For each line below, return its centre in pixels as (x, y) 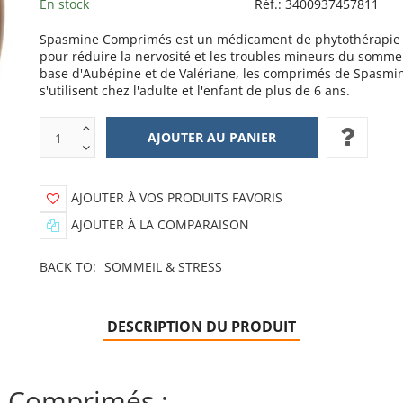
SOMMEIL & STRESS (163, 267)
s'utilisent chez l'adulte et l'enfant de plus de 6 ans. (195, 90)
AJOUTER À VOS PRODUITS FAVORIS (177, 197)
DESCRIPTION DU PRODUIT (201, 327)
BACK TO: (70, 267)
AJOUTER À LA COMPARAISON (160, 224)
